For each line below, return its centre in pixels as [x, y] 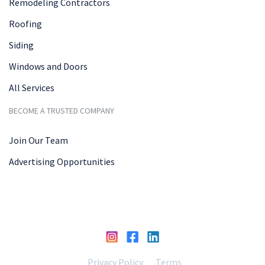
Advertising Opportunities [62, 161]
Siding [21, 45]
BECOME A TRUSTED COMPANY [62, 110]
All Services [32, 87]
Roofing [25, 23]
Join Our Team [38, 140]
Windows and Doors [48, 66]
